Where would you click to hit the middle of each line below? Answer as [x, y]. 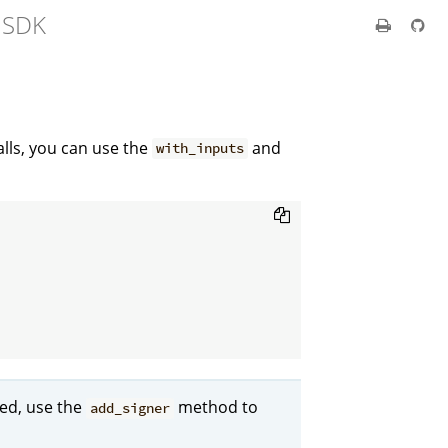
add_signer [130, 408]
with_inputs [200, 148]
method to [216, 407]
